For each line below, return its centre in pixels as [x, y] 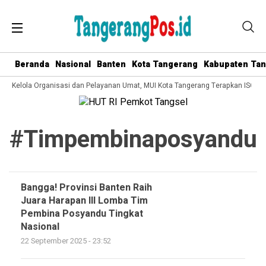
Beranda [32, 64]
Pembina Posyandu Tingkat [82, 214]
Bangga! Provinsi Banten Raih [86, 188]
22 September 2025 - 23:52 [66, 241]
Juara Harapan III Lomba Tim [84, 201]
